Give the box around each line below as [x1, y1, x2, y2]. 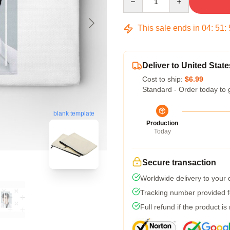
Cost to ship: [142, 75, 185, 83]
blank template [53, 110, 94, 118]
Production [146, 120, 178, 127]
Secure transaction [142, 158, 216, 167]
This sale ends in [136, 24, 202, 32]
